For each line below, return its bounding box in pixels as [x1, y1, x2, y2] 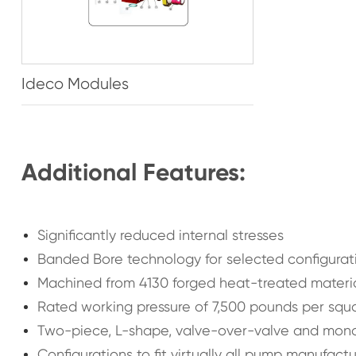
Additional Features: [21, 158, 246, 187]
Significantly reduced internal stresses [37, 226, 284, 243]
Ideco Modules [21, 75, 129, 93]
